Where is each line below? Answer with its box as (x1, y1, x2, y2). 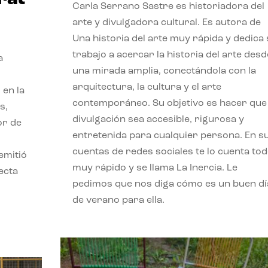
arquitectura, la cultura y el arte (72, 82, 221, 92)
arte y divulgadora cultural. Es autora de (72, 17, 261, 28)
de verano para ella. (72, 195, 165, 205)
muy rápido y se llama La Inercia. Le (72, 163, 237, 173)
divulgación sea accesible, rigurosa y (72, 114, 244, 124)
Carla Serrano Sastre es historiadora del (72, 1, 264, 11)
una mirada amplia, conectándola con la (72, 66, 256, 76)
